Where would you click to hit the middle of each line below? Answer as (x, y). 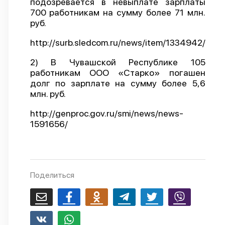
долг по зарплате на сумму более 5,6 (118, 83)
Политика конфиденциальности (114, 31)
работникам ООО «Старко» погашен (118, 73)
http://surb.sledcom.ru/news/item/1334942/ (118, 42)
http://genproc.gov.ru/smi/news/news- (106, 113)
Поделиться (52, 175)
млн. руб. (48, 94)
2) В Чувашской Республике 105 (118, 62)
